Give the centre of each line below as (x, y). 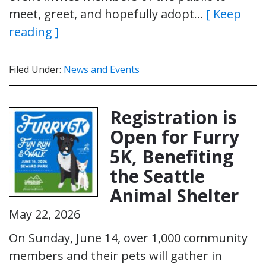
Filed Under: (36, 69)
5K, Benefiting (172, 156)
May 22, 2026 (45, 214)
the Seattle (157, 176)
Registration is (173, 117)
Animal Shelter (174, 195)
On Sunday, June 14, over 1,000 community (128, 237)
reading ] (34, 31)
